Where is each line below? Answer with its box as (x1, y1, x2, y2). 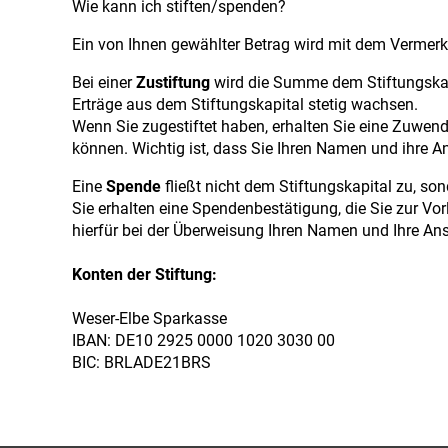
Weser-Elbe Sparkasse (72, 309, 227, 328)
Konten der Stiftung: (72, 265, 217, 284)
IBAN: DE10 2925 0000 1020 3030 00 (72, 331, 335, 350)
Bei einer (72, 73, 136, 92)
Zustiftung (136, 73, 210, 92)
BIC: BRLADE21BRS (72, 353, 211, 372)
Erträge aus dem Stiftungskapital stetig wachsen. (72, 95, 418, 114)
